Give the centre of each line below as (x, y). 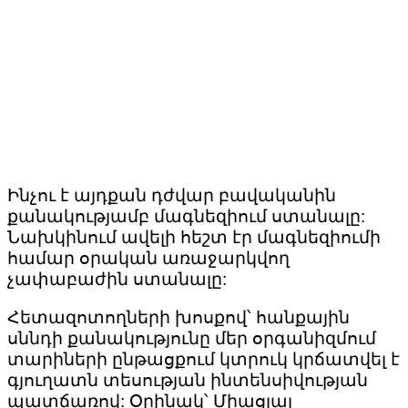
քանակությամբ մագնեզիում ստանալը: (186, 217)
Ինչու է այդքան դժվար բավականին (172, 196)
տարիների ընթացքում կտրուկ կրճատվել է (204, 360)
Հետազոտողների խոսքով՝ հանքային (178, 318)
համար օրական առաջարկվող (148, 259)
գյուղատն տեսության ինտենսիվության (188, 381)
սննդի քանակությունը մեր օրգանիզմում (192, 339)
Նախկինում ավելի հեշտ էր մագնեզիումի (194, 238)
